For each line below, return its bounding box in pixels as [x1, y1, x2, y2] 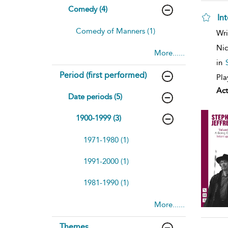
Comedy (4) [68, 4, 107, 14]
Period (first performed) [60, 70, 147, 80]
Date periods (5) [68, 92, 122, 101]
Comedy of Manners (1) [76, 26, 155, 36]
